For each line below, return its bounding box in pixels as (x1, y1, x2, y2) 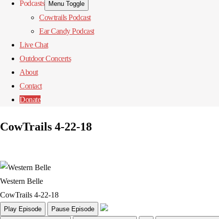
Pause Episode (51, 205, 94, 213)
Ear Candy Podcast (39, 27, 94, 35)
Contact (20, 82, 42, 90)
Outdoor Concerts (20, 54, 71, 63)
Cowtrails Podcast (39, 13, 91, 22)
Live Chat (20, 41, 48, 49)
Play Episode (4, 205, 42, 213)
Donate (20, 95, 41, 104)
